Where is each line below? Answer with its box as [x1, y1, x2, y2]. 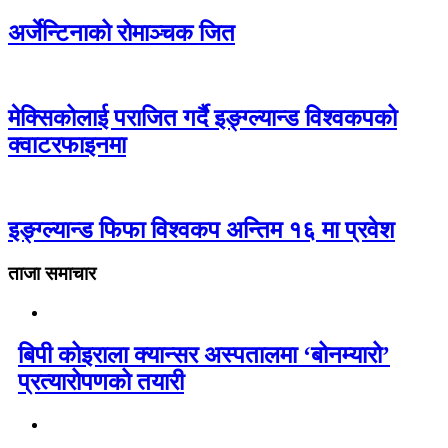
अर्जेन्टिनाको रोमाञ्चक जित [8, 19, 235, 46]
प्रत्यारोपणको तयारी [18, 369, 184, 396]
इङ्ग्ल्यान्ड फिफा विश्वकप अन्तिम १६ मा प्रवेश [8, 216, 395, 243]
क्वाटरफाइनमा [8, 131, 126, 158]
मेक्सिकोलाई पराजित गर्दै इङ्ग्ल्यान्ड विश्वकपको [8, 104, 397, 131]
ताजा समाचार [8, 263, 96, 285]
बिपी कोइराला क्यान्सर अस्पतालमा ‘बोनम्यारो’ [18, 342, 390, 369]
